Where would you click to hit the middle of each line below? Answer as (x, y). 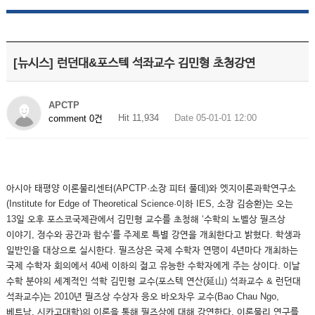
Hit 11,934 (138, 118)
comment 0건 (75, 118)
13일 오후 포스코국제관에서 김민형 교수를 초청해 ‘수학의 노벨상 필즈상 (146, 219)
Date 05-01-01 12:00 (215, 118)
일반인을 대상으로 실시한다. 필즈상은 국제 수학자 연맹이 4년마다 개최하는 (152, 250)
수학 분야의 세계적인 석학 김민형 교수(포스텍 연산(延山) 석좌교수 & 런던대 (153, 281)
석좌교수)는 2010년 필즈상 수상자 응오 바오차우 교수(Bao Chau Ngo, (142, 296)
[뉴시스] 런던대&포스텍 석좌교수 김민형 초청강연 (134, 63)
